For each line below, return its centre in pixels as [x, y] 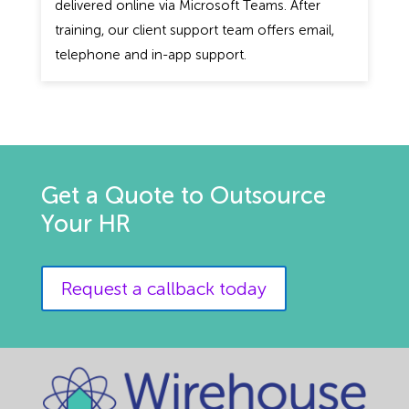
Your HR [85, 224]
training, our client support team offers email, [194, 30]
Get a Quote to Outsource [183, 195]
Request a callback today [163, 288]
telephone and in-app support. [150, 54]
